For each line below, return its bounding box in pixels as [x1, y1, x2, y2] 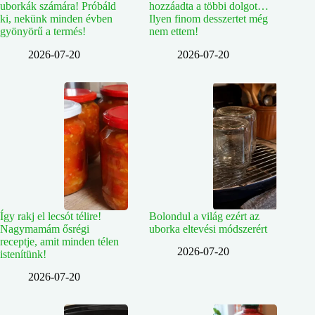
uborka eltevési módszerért [149, 222, 268, 235]
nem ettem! [149, 25, 199, 37]
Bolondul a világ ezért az [149, 210, 260, 222]
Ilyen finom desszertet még [149, 12, 269, 25]
